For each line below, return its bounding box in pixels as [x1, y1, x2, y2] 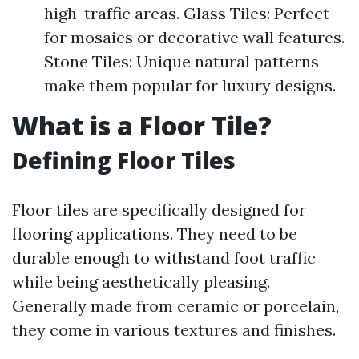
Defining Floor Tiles [12, 145, 236, 175]
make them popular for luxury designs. [44, 75, 336, 95]
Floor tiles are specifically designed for [12, 200, 306, 220]
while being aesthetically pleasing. [12, 272, 270, 292]
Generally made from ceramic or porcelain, [12, 296, 339, 316]
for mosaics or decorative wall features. [44, 27, 345, 47]
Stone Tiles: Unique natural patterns [44, 51, 319, 71]
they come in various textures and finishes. [12, 320, 336, 340]
